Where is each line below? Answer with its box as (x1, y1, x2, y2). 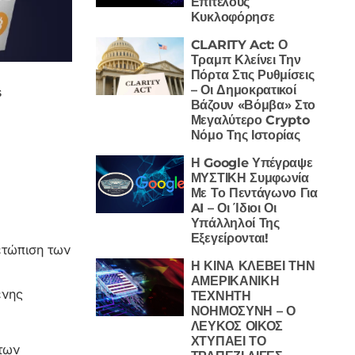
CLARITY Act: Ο (190, 36, 288, 52)
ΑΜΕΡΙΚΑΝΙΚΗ (190, 273, 280, 288)
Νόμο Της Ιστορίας (190, 127, 300, 143)
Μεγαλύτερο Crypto (190, 112, 310, 128)
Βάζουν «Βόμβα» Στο (190, 97, 316, 113)
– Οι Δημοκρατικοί (190, 82, 296, 97)
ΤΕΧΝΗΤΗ (190, 288, 251, 303)
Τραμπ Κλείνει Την (190, 52, 301, 67)
